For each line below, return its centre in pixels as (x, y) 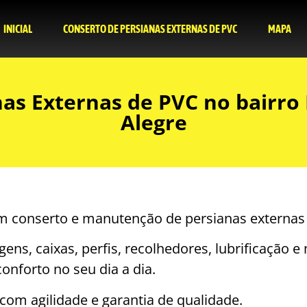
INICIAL (17, 29)
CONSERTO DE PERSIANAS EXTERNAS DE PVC (150, 29)
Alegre (153, 122)
